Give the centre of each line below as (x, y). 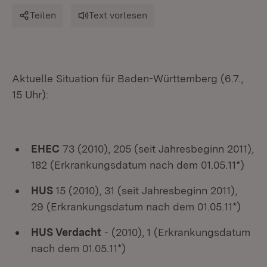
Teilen (43, 15)
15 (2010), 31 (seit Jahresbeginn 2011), (147, 190)
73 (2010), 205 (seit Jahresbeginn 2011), (157, 149)
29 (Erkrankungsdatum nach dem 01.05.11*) (136, 207)
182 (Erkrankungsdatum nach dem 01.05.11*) (138, 165)
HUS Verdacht (66, 232)
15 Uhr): (30, 94)
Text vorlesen (118, 15)
